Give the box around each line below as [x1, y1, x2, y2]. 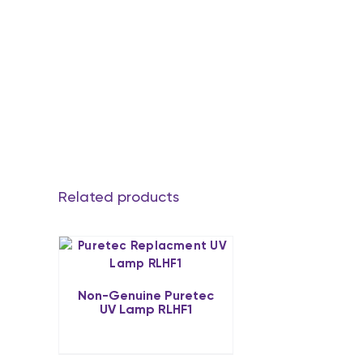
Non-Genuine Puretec [78, 287, 214, 303]
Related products [58, 188, 179, 205]
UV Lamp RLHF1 [100, 301, 192, 317]
